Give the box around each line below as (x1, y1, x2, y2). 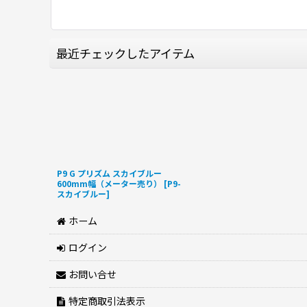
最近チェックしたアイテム (56, 45, 195, 62)
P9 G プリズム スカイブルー (57, 167, 162, 180)
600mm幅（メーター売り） (57, 177, 162, 190)
